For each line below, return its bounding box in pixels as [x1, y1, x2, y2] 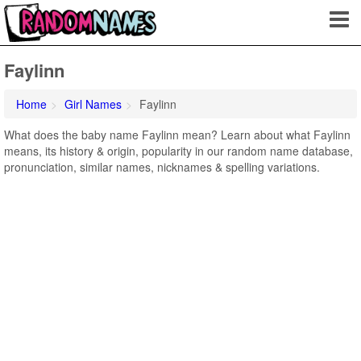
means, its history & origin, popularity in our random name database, [4, 143, 353, 159]
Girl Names [64, 96, 122, 112]
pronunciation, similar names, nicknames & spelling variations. [4, 159, 320, 175]
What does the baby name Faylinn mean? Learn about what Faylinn [4, 127, 351, 143]
